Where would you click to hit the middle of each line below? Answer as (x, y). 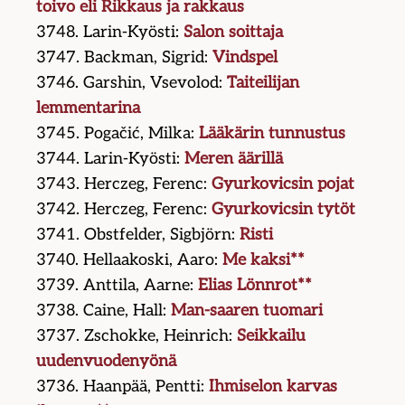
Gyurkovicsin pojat (283, 184)
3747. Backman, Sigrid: (125, 58)
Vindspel (245, 58)
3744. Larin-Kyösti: (111, 159)
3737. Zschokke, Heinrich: (137, 336)
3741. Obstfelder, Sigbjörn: (138, 235)
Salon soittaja (234, 33)
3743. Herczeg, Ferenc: (124, 184)
